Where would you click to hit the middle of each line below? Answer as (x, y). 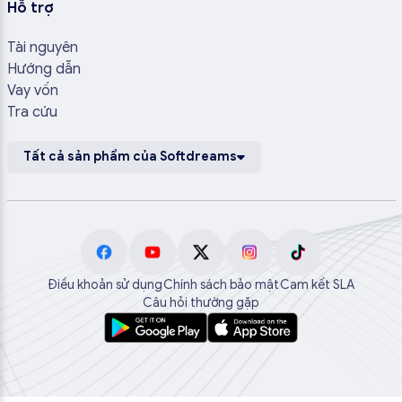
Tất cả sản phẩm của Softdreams (130, 156)
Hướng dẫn (44, 69)
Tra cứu (32, 112)
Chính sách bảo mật (221, 285)
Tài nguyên (42, 47)
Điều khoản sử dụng (105, 285)
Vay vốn (32, 90)
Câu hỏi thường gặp (201, 303)
